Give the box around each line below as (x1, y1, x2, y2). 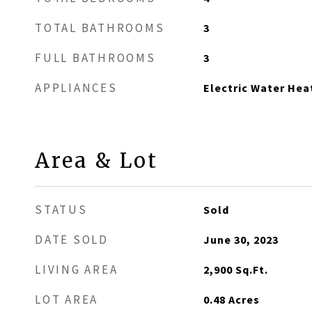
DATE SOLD (35, 232, 109, 247)
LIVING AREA (35, 262, 118, 277)
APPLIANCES (35, 80, 118, 95)
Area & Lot (35, 148, 158, 173)
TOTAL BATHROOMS (35, 20, 165, 36)
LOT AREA (35, 292, 98, 307)
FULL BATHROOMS (35, 50, 156, 65)
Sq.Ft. (235, 263, 268, 276)
